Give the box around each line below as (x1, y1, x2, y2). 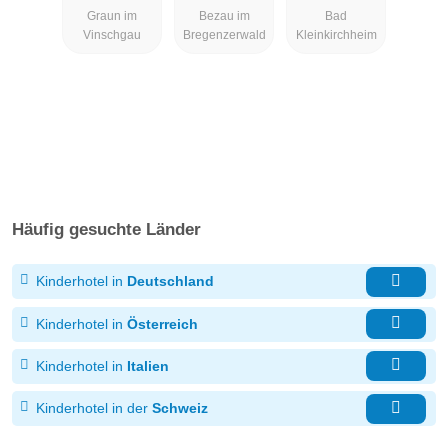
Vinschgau (83, 27, 141, 42)
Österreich (127, 315, 198, 332)
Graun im (87, 8, 137, 23)
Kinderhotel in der (36, 400, 148, 417)
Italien (127, 357, 169, 374)
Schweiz (152, 400, 208, 417)
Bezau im (198, 8, 250, 23)
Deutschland (127, 273, 214, 290)
